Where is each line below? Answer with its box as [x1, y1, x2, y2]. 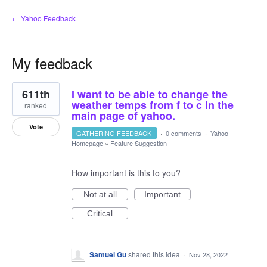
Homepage [72, 138, 103, 148]
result [12, 89, 33, 101]
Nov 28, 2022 [189, 250, 228, 259]
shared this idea [128, 249, 182, 259]
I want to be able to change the [72, 86, 228, 102]
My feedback [12, 52, 92, 73]
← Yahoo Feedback [12, 13, 76, 23]
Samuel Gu [89, 249, 126, 260]
